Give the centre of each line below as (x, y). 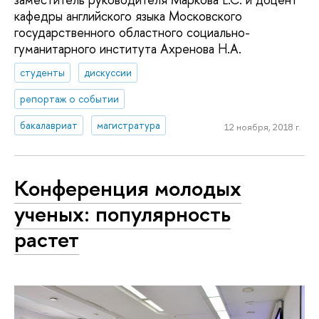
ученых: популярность (122, 214)
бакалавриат (49, 125)
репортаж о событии (70, 98)
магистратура (129, 125)
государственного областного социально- (132, 32)
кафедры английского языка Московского (128, 16)
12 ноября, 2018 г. (262, 127)
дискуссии (108, 73)
